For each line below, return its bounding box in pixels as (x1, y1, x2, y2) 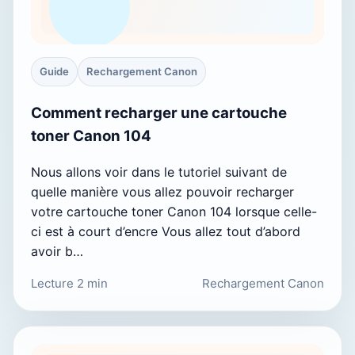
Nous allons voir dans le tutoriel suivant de (31, 163, 287, 180)
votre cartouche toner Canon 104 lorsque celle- (31, 203, 317, 219)
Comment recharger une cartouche (31, 103, 287, 122)
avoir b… (31, 242, 83, 259)
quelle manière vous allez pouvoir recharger (31, 183, 294, 200)
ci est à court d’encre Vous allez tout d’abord (31, 223, 300, 239)
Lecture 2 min (31, 275, 108, 291)
